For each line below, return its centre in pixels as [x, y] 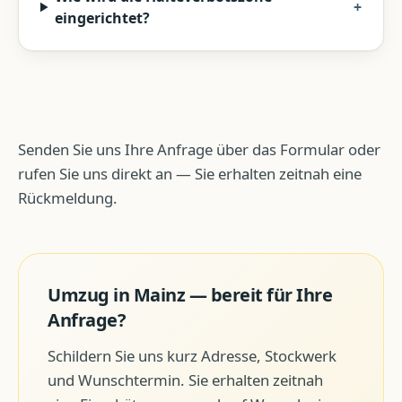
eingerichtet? [103, 18]
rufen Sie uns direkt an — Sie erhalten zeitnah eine [190, 174]
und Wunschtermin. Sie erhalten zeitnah [185, 380]
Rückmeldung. [68, 198]
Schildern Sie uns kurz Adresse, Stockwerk [192, 356]
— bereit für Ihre [258, 295]
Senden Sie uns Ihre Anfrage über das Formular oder [199, 149]
